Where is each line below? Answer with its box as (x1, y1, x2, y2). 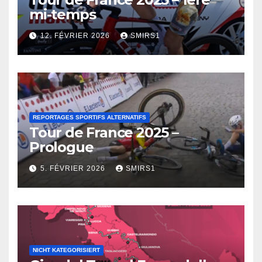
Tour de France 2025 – (29, 123, 178, 141)
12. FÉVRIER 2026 (40, 31, 112, 40)
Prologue (29, 138, 94, 156)
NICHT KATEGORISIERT (33, 246, 100, 253)
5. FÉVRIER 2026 (40, 164, 108, 173)
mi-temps (29, 5, 96, 23)
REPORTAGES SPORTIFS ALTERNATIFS (33, 113, 146, 120)
